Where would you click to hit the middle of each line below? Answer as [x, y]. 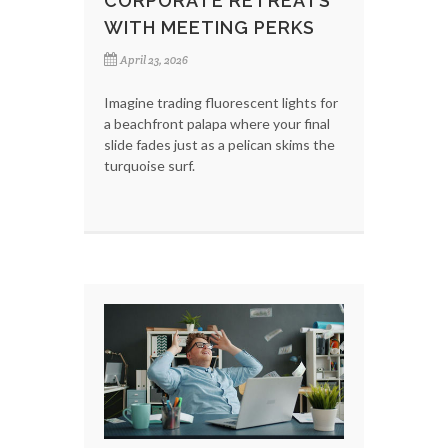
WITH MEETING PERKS [209, 28]
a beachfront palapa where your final [217, 124]
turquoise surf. [149, 166]
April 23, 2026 [154, 60]
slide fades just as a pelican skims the [219, 145]
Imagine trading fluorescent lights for [221, 103]
